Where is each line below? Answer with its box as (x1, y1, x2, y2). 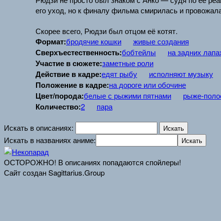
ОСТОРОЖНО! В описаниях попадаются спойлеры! (4, 157, 181, 168)
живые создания (133, 36, 189, 47)
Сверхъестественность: (36, 47, 122, 58)
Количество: (36, 101, 81, 112)
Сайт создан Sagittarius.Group (4, 167, 105, 178)
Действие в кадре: (36, 69, 102, 80)
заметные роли (102, 58, 153, 69)
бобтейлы (122, 47, 156, 58)
